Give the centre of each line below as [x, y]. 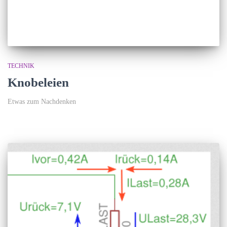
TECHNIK [21, 66]
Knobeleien [38, 83]
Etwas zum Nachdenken [42, 102]
